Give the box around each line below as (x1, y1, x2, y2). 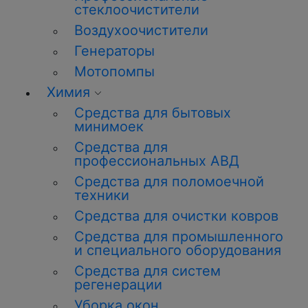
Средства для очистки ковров (74, 208, 278, 224)
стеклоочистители (74, 1, 199, 18)
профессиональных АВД (74, 153, 239, 169)
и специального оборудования (74, 242, 281, 258)
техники (74, 187, 129, 203)
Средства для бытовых (74, 104, 231, 121)
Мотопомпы (74, 63, 155, 80)
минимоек (74, 118, 144, 135)
